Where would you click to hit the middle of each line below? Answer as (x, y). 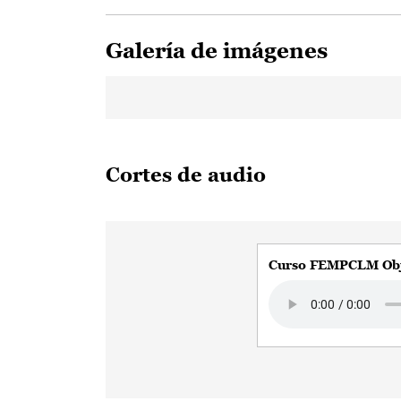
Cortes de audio (186, 175)
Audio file (299, 291)
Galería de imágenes (217, 51)
